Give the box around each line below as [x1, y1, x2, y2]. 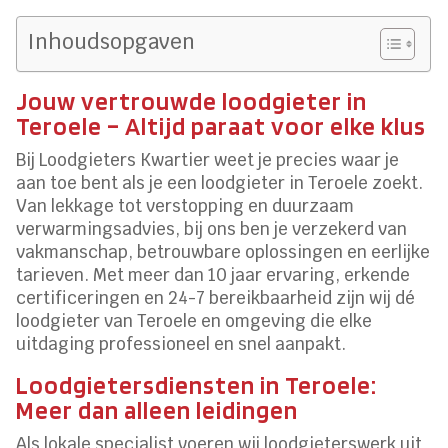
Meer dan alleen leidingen [16, 395, 299, 426]
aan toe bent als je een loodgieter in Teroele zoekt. [16, 172, 424, 195]
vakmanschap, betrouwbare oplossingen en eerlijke [16, 241, 431, 264]
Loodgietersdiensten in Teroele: [16, 370, 378, 401]
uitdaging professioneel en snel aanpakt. [16, 333, 347, 356]
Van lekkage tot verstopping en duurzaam [16, 195, 355, 218]
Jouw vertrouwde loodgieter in [16, 86, 368, 117]
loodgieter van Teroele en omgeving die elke [16, 310, 373, 333]
